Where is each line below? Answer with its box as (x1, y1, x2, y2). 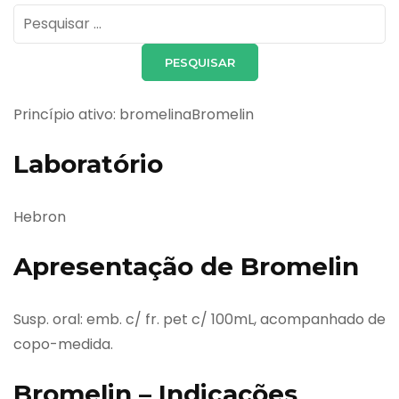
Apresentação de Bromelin (13, 250, 359, 281)
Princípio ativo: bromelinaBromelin (13, 103, 254, 125)
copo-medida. (13, 333, 113, 354)
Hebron (13, 206, 66, 227)
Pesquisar (12, 4, 79, 26)
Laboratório (13, 148, 163, 179)
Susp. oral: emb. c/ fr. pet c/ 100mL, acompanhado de (13, 308, 386, 330)
